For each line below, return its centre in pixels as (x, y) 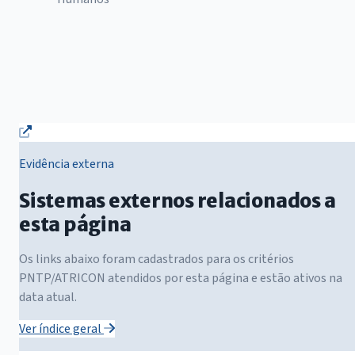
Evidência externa (67, 164)
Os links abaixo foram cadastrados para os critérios (157, 259)
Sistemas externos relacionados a (177, 200)
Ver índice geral (61, 328)
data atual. (48, 297)
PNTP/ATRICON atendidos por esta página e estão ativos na (181, 278)
